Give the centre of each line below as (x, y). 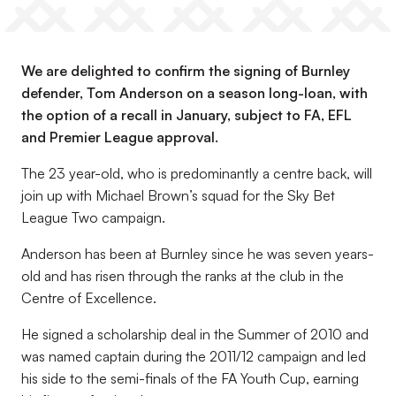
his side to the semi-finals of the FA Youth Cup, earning (190, 378)
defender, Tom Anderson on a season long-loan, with (194, 93)
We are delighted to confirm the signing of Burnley (186, 71)
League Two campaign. (93, 217)
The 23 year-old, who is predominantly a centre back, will (197, 173)
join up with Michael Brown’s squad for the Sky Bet (178, 195)
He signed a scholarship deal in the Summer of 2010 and (195, 334)
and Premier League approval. (120, 137)
